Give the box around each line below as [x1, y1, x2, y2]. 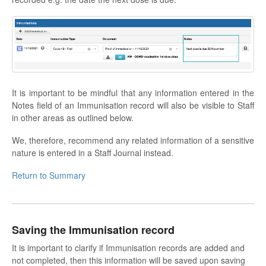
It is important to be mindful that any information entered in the [12, 86, 254, 99]
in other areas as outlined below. [12, 111, 134, 123]
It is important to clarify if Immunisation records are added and [12, 242, 245, 254]
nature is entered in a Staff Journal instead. [12, 146, 173, 159]
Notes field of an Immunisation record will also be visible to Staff [12, 99, 254, 111]
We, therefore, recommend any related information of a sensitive [12, 134, 254, 146]
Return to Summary [12, 169, 85, 181]
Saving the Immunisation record [12, 221, 175, 237]
